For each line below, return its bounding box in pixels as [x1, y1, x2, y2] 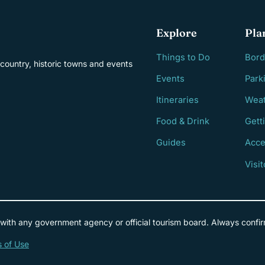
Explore [156, 25, 197, 40]
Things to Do [156, 51, 210, 63]
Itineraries [156, 95, 199, 105]
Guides [156, 137, 186, 148]
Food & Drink [156, 116, 209, 127]
